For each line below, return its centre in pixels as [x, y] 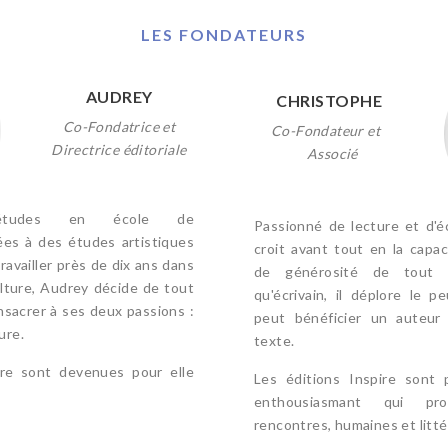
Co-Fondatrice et [119, 127]
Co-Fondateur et [329, 131]
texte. [276, 341]
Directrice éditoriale [119, 150]
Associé [332, 154]
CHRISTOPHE [329, 101]
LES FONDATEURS [224, 35]
